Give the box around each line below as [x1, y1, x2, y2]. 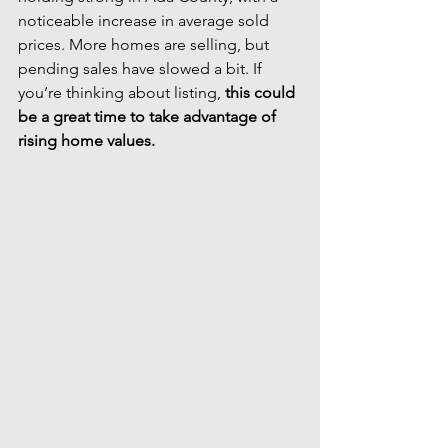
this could [225, 83, 299, 102]
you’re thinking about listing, [18, 83, 225, 102]
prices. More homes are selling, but [18, 35, 273, 54]
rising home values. [18, 131, 155, 150]
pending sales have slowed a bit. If [18, 59, 266, 78]
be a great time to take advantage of [18, 107, 280, 126]
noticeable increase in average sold [18, 11, 273, 30]
